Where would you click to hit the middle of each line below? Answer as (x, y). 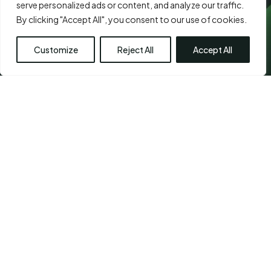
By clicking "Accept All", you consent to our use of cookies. (132, 19)
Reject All (135, 50)
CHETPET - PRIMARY (98, 233)
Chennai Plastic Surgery (70, 260)
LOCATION (56, 243)
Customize (56, 50)
